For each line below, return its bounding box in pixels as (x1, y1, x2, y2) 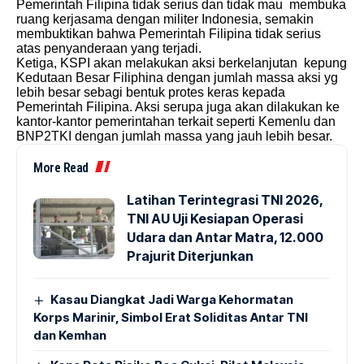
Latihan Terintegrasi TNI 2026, (127, 192, 323, 208)
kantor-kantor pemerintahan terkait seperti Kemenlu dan (16, 115, 336, 128)
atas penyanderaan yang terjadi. (16, 41, 201, 55)
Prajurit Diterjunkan (127, 248, 253, 264)
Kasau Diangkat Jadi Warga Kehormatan (50, 292, 294, 307)
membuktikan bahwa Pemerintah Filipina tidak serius (16, 27, 321, 41)
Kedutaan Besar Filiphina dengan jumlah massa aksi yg (16, 71, 338, 84)
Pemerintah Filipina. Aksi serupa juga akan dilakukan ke (16, 100, 340, 114)
